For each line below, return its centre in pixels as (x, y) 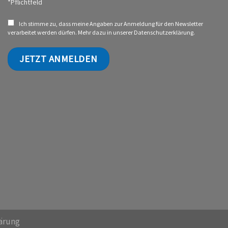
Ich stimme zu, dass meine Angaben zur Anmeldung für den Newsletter (111, 23)
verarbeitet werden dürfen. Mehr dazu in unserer (71, 32)
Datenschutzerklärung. (164, 32)
